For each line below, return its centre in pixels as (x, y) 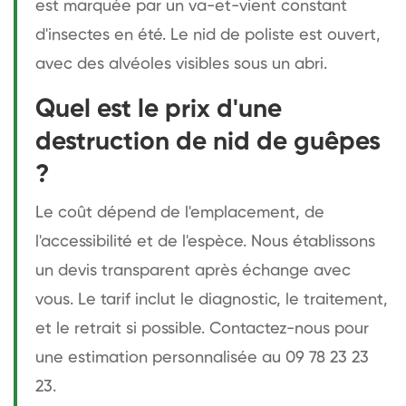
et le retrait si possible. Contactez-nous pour (202, 329)
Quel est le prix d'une (159, 109)
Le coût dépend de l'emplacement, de (180, 213)
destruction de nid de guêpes (208, 142)
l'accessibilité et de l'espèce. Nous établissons (205, 242)
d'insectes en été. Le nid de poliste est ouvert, (208, 35)
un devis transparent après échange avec (193, 271)
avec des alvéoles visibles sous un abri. (181, 64)
